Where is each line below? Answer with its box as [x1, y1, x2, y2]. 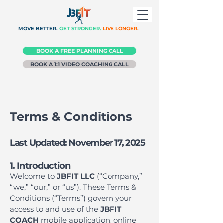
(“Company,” [95, 171, 142, 181]
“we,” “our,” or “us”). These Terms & [10, 182, 136, 192]
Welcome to [10, 171, 57, 181]
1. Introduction [10, 160, 71, 171]
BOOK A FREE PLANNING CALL [36, 47, 123, 54]
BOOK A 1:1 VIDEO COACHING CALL [30, 61, 129, 68]
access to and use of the [10, 204, 100, 214]
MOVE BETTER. [18, 25, 58, 32]
